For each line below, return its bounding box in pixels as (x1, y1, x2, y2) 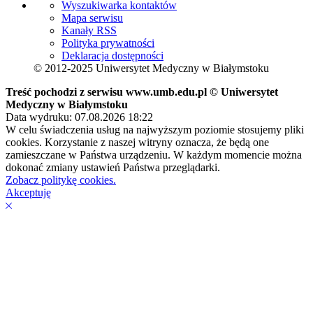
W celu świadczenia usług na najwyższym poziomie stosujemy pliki (6, 123, 304, 136)
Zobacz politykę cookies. (6, 173, 116, 186)
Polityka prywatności (61, 36, 154, 49)
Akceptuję (6, 186, 51, 198)
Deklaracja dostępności (61, 49, 163, 61)
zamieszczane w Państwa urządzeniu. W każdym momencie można (6, 148, 302, 161)
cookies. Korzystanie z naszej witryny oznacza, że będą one (6, 136, 269, 148)
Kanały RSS (61, 24, 117, 36)
